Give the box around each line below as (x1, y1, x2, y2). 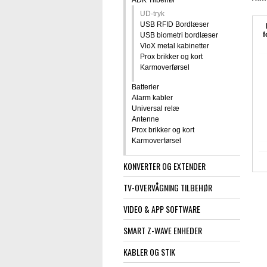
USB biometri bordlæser (140, 32, 218, 41)
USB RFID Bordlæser (140, 21, 209, 30)
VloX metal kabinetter (140, 43, 209, 52)
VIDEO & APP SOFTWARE (123, 204, 200, 217)
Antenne (132, 116, 159, 125)
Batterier (132, 84, 159, 93)
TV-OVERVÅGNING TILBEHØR (123, 182, 212, 195)
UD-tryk (140, 11, 164, 20)
